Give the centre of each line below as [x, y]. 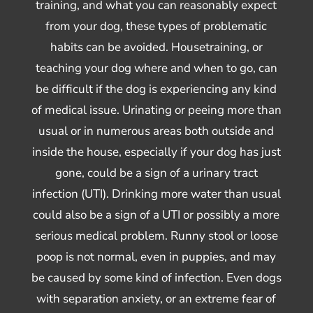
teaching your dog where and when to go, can [156, 68]
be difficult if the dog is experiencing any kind [156, 89]
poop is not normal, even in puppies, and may [156, 256]
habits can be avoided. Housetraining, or [156, 47]
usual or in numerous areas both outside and [156, 131]
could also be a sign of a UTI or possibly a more [156, 214]
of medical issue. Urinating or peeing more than [156, 110]
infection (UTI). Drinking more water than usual [156, 194]
